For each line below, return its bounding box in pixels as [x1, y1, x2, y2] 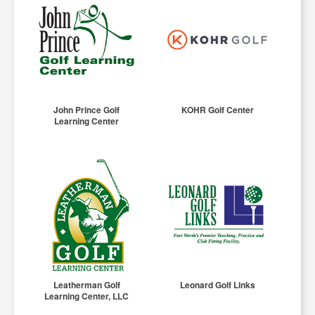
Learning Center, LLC [44, 290, 129, 303]
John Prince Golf [53, 103, 120, 116]
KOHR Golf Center [181, 103, 254, 116]
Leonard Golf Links [179, 278, 255, 292]
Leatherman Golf [53, 278, 120, 292]
